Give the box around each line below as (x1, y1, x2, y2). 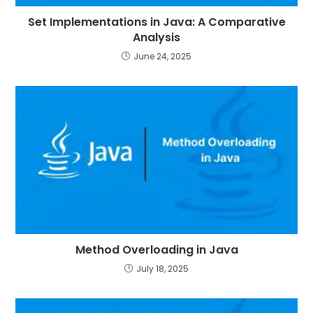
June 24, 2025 (133, 50, 191, 62)
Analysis (133, 29, 180, 45)
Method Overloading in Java (75, 242, 238, 259)
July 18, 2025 (136, 263, 189, 275)
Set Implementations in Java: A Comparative (27, 13, 286, 30)
